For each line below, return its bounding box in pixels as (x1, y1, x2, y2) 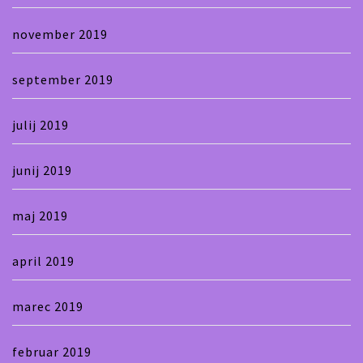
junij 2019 (12, 161, 72, 178)
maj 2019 (12, 207, 68, 224)
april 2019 (12, 252, 75, 269)
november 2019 (12, 25, 108, 42)
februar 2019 (12, 343, 92, 360)
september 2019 (12, 70, 113, 88)
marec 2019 (12, 297, 83, 314)
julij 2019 (12, 116, 69, 133)
